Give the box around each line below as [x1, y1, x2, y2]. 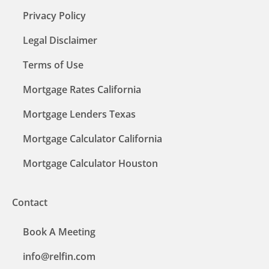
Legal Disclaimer [23, 33, 97, 47]
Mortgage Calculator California [23, 131, 162, 145]
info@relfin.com [23, 249, 95, 263]
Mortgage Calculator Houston [23, 156, 158, 170]
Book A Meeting [23, 225, 95, 238]
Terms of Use [23, 58, 83, 71]
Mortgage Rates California [23, 82, 141, 96]
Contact [12, 195, 47, 209]
